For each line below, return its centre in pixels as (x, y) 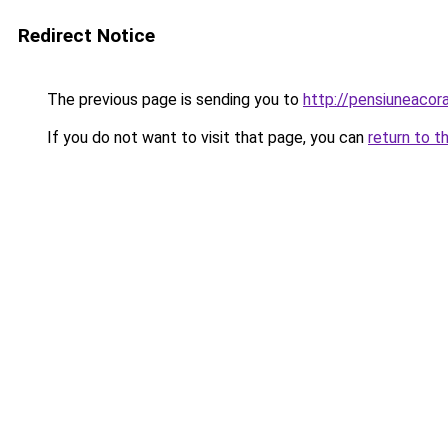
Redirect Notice (86, 35)
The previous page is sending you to (173, 99)
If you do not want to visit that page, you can (205, 137)
